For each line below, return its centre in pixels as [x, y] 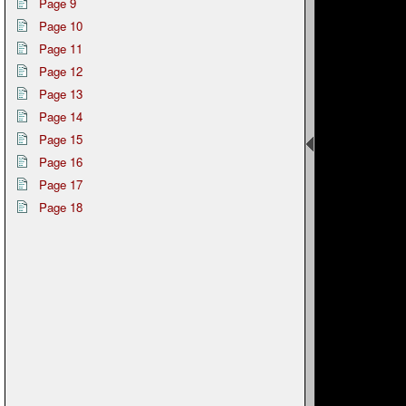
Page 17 [61, 184]
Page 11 [61, 48]
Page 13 [61, 94]
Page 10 [61, 26]
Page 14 [61, 116]
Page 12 [61, 71]
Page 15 [61, 139]
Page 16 [61, 162]
